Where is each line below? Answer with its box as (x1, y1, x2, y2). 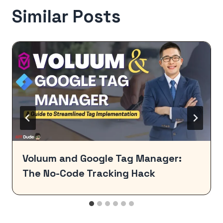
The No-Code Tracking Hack (22, 166, 155, 180)
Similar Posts (12, 5, 120, 27)
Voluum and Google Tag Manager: (22, 151, 182, 165)
